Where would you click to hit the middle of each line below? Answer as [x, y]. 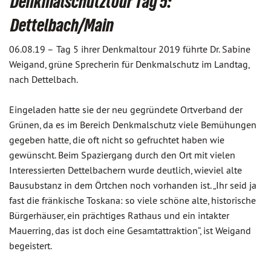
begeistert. [31, 246]
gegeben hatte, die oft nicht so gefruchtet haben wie [117, 140]
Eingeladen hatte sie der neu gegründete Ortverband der [126, 109]
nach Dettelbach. [44, 79]
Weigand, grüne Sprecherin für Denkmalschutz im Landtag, [129, 64]
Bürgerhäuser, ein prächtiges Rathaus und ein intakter [119, 215]
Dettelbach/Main [62, 25]
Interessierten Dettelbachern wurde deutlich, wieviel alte [126, 170]
